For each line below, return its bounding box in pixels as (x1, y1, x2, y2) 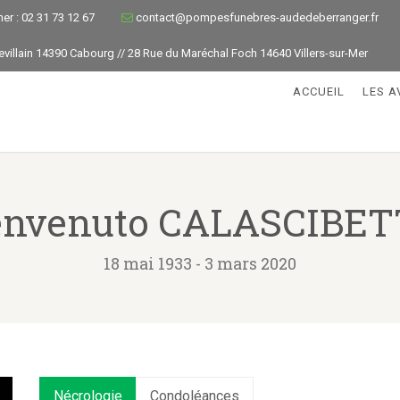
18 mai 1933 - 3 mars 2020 (104, 253, 296, 274)
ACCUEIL (293, 85, 345, 98)
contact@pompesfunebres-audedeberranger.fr (136, 11, 379, 24)
